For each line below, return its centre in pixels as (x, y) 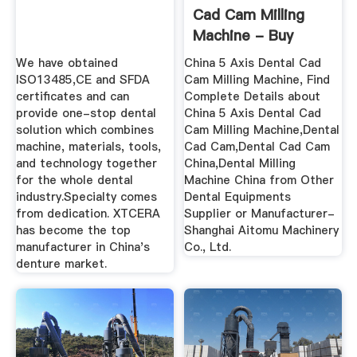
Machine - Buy (243, 35)
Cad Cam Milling (249, 14)
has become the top (73, 231)
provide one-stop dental (86, 114)
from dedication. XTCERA (88, 214)
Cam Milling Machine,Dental (262, 130)
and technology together (86, 164)
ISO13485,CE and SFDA (82, 80)
